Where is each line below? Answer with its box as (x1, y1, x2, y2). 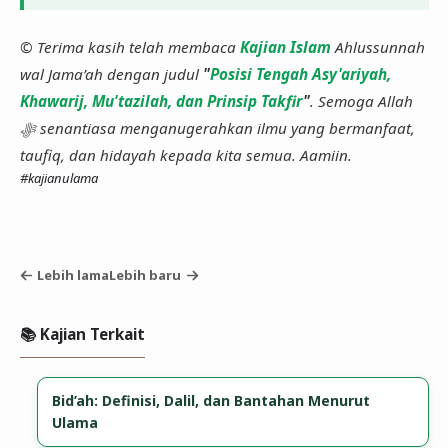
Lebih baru (109, 266, 182, 285)
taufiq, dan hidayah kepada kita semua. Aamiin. (19, 145, 352, 166)
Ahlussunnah (330, 37, 425, 58)
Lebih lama (37, 266, 110, 285)
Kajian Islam (239, 37, 331, 58)
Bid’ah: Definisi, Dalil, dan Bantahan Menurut (52, 391, 371, 411)
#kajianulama (19, 169, 98, 188)
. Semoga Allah (309, 91, 413, 112)
